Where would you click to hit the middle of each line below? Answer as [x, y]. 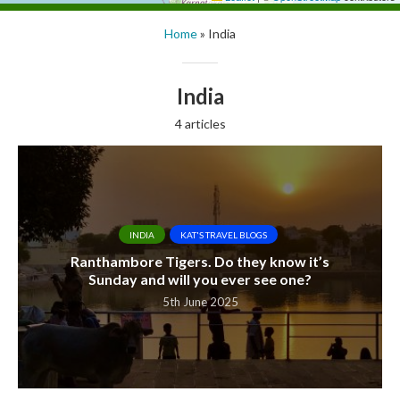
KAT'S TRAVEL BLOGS [223, 235]
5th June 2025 [200, 302]
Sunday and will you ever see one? [200, 279]
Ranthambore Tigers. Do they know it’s [200, 262]
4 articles [200, 124]
